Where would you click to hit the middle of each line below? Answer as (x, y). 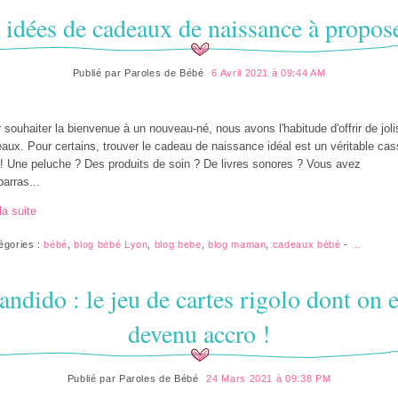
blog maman (237, 245)
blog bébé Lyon (111, 245)
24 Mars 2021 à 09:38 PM (269, 379)
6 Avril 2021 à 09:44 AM (269, 73)
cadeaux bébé (306, 245)
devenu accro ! (199, 334)
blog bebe (178, 245)
